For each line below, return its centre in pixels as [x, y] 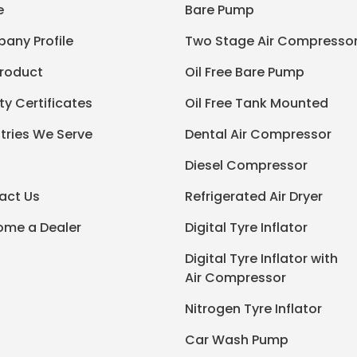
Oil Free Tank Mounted [256, 103]
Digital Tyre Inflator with [261, 258]
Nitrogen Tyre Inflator [253, 308]
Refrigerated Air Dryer [253, 196]
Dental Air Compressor [258, 134]
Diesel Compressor [246, 165]
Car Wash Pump [236, 339]
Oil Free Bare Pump [244, 72]
